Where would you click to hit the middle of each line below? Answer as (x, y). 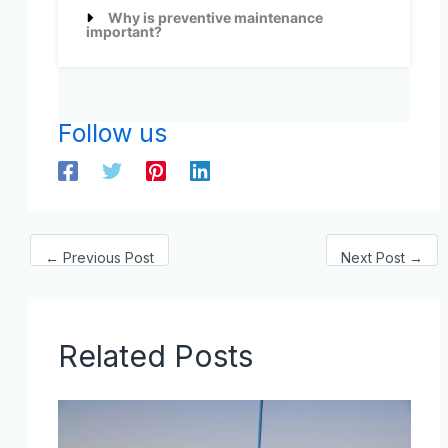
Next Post (375, 257)
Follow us (112, 133)
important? (123, 32)
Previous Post (106, 257)
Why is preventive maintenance (215, 18)
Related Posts (155, 355)
